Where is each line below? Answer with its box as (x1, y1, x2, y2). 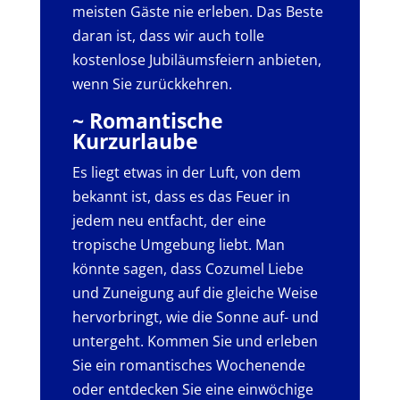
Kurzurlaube (71, 126, 198, 155)
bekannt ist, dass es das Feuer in (71, 186, 290, 206)
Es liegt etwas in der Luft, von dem (71, 162, 301, 182)
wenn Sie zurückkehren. (71, 73, 232, 94)
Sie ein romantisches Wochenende (71, 354, 305, 375)
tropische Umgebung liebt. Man (71, 234, 285, 254)
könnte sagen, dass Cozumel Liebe (71, 258, 304, 279)
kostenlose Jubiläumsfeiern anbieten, (71, 49, 321, 70)
